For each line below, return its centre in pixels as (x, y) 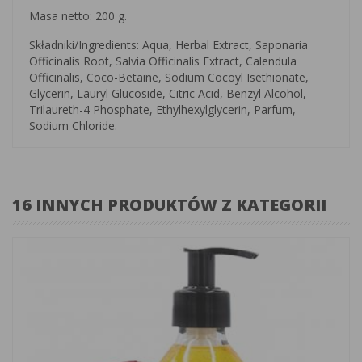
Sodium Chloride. (73, 125)
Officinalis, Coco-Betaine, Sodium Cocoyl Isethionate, (169, 77)
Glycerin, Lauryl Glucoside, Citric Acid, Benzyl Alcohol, (168, 93)
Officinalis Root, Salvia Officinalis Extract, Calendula (163, 61)
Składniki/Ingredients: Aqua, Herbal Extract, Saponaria (168, 44)
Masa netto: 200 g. (78, 15)
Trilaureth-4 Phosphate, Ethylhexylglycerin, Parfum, (162, 109)
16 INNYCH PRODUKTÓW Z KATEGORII (169, 204)
